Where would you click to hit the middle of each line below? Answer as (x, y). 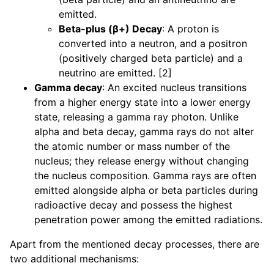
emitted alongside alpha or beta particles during (146, 191)
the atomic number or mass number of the (132, 146)
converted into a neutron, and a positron (153, 44)
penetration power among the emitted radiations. (148, 220)
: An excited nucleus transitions (174, 88)
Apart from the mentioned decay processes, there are (135, 244)
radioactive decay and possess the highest (133, 205)
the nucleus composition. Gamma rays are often (145, 176)
